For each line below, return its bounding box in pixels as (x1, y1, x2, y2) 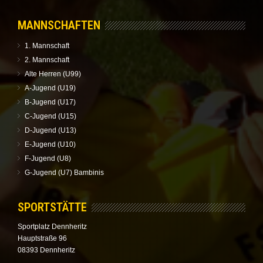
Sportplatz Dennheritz (18, 222, 87, 231)
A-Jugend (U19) (25, 83, 76, 92)
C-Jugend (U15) (25, 112, 76, 120)
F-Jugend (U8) (25, 154, 71, 163)
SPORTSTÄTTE (18, 200, 87, 214)
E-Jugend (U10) (25, 140, 76, 149)
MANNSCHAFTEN (18, 18, 100, 32)
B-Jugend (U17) (25, 97, 76, 106)
